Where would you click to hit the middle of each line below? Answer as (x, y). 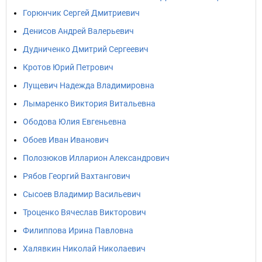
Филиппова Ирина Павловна (78, 230)
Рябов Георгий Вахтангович (77, 176)
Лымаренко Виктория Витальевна (89, 104)
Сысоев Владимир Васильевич (82, 194)
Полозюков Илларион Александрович (96, 158)
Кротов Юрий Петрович (68, 67)
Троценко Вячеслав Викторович (85, 212)
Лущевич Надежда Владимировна (89, 85)
